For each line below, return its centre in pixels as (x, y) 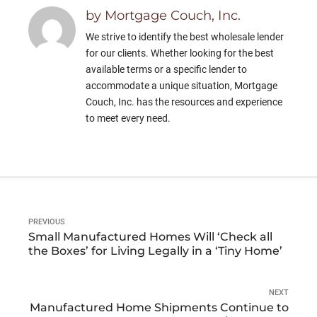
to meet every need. (128, 119)
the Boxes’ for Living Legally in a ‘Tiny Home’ (155, 251)
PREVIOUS (47, 222)
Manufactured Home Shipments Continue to (159, 308)
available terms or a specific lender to (167, 70)
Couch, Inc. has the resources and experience (184, 102)
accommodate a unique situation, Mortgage (182, 86)
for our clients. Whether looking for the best (180, 53)
